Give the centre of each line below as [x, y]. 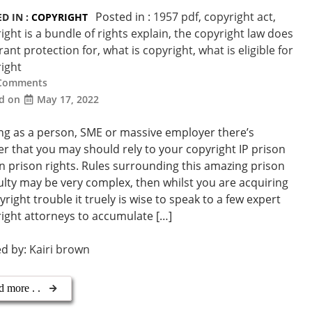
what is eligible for [246, 50]
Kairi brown [60, 249]
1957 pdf [176, 16]
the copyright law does [234, 33]
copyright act [239, 16]
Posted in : [125, 16]
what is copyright [148, 50]
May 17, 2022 [68, 99]
